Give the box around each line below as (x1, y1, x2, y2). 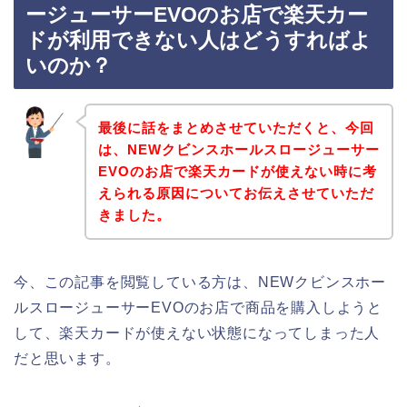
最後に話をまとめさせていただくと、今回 (97, 119, 374, 135)
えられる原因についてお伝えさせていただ (97, 184, 374, 201)
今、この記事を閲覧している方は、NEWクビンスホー (14, 273, 386, 290)
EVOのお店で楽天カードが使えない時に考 (97, 163, 377, 179)
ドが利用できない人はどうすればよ (25, 28, 372, 53)
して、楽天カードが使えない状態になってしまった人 (14, 324, 381, 341)
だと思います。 (14, 350, 121, 366)
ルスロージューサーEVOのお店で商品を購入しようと (14, 299, 382, 315)
